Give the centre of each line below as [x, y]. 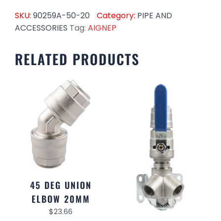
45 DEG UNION [61, 185]
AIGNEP [102, 28]
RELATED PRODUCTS [77, 59]
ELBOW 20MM [61, 199]
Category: [117, 16]
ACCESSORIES [41, 28]
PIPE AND [155, 16]
